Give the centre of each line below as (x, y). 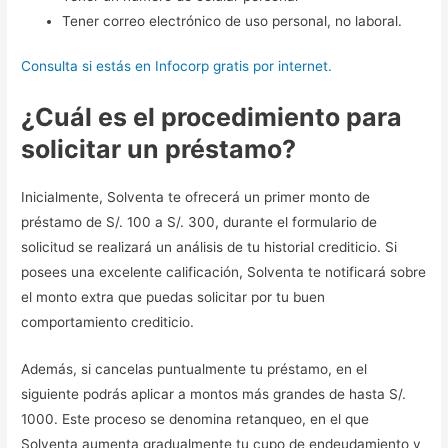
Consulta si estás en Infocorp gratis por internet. (177, 66)
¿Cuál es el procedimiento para (212, 117)
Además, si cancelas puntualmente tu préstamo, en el (194, 369)
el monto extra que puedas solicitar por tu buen (173, 297)
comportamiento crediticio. (108, 322)
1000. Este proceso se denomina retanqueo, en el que (195, 419)
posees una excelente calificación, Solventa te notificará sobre (224, 272)
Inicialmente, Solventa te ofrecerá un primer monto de (196, 197)
